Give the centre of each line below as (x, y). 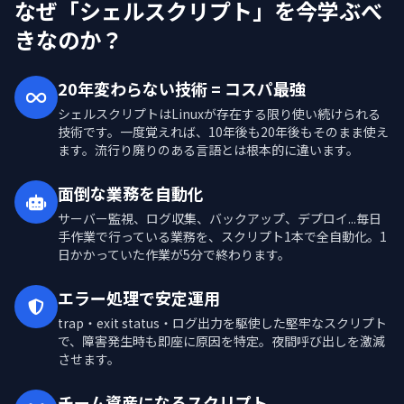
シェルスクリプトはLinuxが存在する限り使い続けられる (219, 114)
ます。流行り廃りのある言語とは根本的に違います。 (208, 150)
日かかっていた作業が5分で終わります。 (174, 255)
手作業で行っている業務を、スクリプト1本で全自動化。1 (222, 237)
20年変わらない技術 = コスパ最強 (182, 89)
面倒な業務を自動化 (131, 193)
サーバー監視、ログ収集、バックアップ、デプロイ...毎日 (220, 219)
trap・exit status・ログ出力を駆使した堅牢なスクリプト (222, 323)
